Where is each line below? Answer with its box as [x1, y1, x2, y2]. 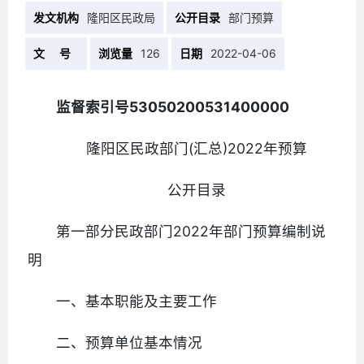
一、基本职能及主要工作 [56, 292, 218, 310]
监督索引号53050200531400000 [56, 97, 290, 115]
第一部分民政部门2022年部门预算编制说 [56, 222, 327, 240]
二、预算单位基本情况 [56, 333, 203, 351]
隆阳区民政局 [87, 10, 156, 24]
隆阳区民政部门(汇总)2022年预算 [85, 139, 307, 157]
